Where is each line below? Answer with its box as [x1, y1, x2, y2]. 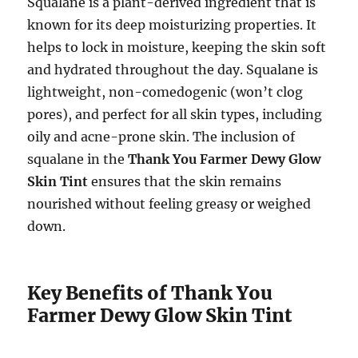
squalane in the [27, 151, 129, 167]
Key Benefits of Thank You [27, 281, 273, 304]
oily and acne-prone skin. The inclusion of [27, 129, 296, 145]
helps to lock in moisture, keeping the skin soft [27, 39, 327, 55]
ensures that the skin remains [88, 173, 282, 189]
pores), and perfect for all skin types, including [27, 106, 323, 122]
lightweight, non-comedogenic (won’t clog [27, 84, 304, 100]
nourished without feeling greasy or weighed [27, 196, 312, 212]
